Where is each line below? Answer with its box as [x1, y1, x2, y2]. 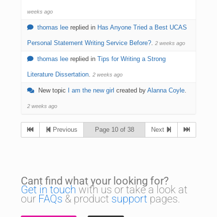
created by [114, 87, 147, 94]
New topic [38, 87, 68, 94]
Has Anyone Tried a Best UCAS [97, 24, 187, 31]
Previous [51, 126, 77, 133]
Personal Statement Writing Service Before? [27, 39, 151, 46]
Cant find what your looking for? [21, 175, 169, 187]
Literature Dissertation [27, 71, 89, 78]
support [111, 193, 147, 205]
